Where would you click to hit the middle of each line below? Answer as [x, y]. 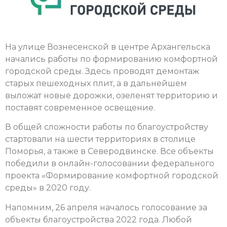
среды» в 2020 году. [48, 188]
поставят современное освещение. [80, 108]
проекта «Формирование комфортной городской [112, 176]
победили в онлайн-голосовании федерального [110, 164]
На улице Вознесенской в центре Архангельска [108, 47]
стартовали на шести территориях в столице [100, 139]
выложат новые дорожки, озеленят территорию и [111, 96]
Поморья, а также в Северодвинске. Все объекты [109, 152]
